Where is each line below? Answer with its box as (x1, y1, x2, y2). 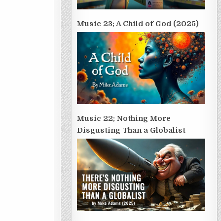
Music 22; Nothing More (76, 114, 171, 123)
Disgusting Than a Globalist (76, 126, 185, 135)
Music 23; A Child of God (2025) (76, 19, 199, 28)
